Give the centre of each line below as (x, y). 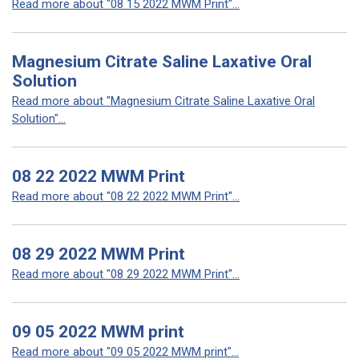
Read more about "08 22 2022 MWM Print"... (126, 196)
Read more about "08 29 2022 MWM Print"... (126, 274)
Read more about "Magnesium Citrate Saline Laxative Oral (163, 101)
